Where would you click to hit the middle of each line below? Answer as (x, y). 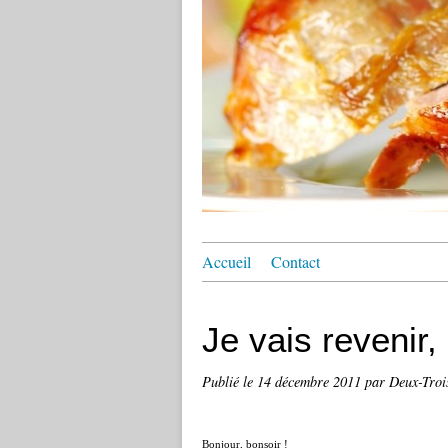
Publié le (229, 381)
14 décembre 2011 (311, 381)
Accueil (226, 261)
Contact (295, 261)
